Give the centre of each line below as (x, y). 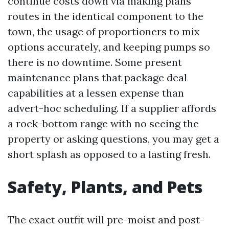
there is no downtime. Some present (95, 62)
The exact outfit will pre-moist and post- (106, 220)
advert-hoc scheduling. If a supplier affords (112, 108)
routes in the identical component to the (106, 16)
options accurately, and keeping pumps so (109, 47)
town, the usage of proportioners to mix (104, 31)
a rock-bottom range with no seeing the (103, 123)
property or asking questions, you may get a (113, 139)
